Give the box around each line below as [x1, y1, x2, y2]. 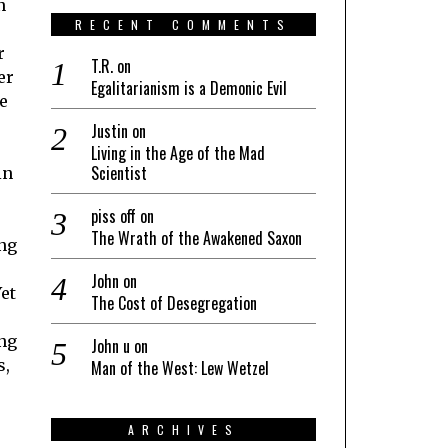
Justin [91, 118, 128, 143]
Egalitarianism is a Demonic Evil [91, 75, 287, 100]
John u [91, 333, 130, 358]
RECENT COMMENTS [75, 15, 292, 33]
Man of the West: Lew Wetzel [91, 355, 269, 380]
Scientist [91, 160, 147, 185]
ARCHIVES [127, 420, 240, 438]
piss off [91, 203, 136, 228]
